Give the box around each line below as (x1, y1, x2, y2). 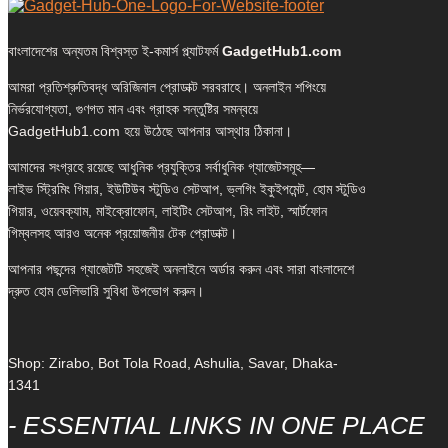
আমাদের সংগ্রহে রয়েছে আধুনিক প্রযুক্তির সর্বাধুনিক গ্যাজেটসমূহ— (8, 159, 315, 175)
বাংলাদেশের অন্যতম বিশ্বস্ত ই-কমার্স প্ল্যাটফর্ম (8, 43, 222, 59)
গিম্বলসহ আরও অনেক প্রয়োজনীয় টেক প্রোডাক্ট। (8, 225, 237, 241)
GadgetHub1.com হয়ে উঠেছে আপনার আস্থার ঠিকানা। (8, 123, 292, 139)
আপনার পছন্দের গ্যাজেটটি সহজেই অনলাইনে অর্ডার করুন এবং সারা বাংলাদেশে (8, 261, 354, 277)
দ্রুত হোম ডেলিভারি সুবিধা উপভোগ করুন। (8, 283, 204, 299)
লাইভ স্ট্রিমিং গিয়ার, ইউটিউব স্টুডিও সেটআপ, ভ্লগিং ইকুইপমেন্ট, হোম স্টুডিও (8, 181, 366, 197)
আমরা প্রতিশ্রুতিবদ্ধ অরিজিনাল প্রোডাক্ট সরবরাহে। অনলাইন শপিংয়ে (8, 79, 326, 95)
